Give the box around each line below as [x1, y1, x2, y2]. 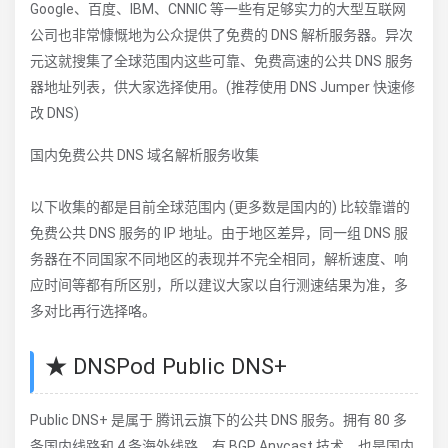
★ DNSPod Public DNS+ [45, 353, 287, 380]
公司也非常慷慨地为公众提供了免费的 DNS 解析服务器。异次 [30, 26, 413, 43]
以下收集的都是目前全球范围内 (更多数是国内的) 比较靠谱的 [30, 199, 410, 216]
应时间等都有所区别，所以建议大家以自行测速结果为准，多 [30, 277, 408, 294]
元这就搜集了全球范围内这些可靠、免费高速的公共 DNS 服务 [30, 52, 413, 69]
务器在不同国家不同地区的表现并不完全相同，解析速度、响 [30, 251, 408, 268]
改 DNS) [30, 104, 79, 121]
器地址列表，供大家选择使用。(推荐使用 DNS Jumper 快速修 [30, 78, 415, 95]
